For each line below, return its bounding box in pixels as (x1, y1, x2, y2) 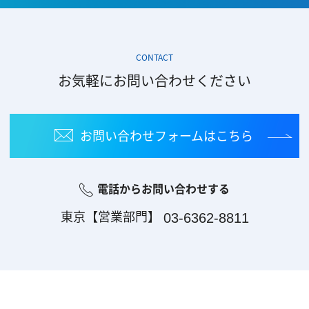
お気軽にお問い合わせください (58, 70, 251, 90)
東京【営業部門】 (60, 206, 160, 226)
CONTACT (136, 50, 173, 63)
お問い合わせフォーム (79, 126, 203, 145)
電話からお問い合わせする (97, 183, 230, 195)
